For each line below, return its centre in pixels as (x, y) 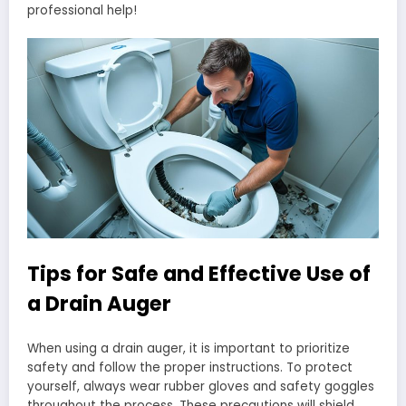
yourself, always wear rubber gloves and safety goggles (201, 387)
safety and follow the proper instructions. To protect (190, 368)
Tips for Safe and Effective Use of (199, 273)
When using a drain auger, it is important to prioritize (188, 349)
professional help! (82, 11)
